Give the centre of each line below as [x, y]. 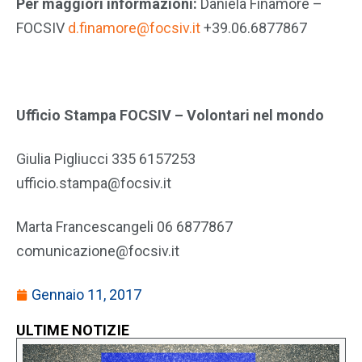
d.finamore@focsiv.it [134, 27]
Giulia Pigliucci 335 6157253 [106, 158]
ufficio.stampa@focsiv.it [94, 183]
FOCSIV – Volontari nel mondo [222, 115]
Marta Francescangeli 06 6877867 [124, 226]
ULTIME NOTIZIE [73, 330]
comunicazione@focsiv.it [98, 250]
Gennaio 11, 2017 [86, 294]
